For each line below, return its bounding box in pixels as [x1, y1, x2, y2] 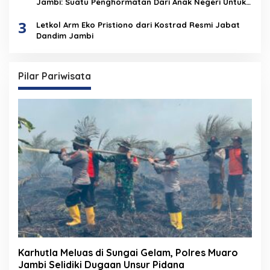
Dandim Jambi [36, 31, 96, 41]
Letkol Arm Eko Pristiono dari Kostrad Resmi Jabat [36, 20, 240, 30]
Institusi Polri [36, 8, 90, 18]
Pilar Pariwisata [18, 70, 91, 83]
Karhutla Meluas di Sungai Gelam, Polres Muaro [18, 246, 238, 259]
